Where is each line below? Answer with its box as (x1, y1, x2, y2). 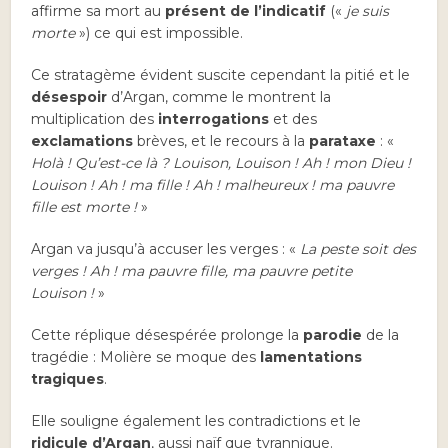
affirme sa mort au (31, 2, 166, 21)
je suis (346, 2, 390, 21)
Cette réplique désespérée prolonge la (31, 326, 304, 345)
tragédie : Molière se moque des (31, 348, 261, 367)
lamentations (260, 348, 363, 367)
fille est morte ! (31, 198, 138, 217)
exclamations (31, 132, 134, 151)
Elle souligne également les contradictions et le (31, 412, 362, 431)
